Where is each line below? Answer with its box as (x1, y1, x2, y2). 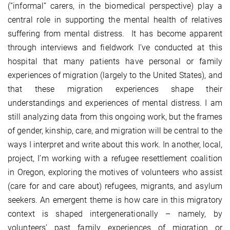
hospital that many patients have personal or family (8, 56, 222, 67)
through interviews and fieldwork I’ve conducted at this (8, 43, 222, 53)
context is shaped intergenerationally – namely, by (8, 209, 222, 219)
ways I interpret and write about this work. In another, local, (8, 140, 222, 150)
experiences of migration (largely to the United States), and (8, 70, 222, 81)
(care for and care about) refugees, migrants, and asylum (8, 181, 222, 191)
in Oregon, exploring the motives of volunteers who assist (8, 167, 222, 178)
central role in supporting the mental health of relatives (8, 15, 222, 25)
